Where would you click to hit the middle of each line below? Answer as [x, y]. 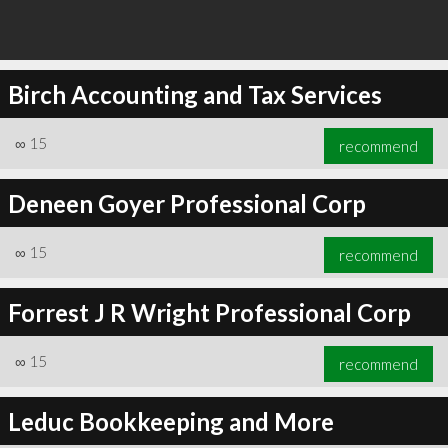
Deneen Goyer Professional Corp [186, 203]
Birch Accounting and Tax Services [194, 94]
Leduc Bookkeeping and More [170, 421]
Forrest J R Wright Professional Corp [209, 312]
